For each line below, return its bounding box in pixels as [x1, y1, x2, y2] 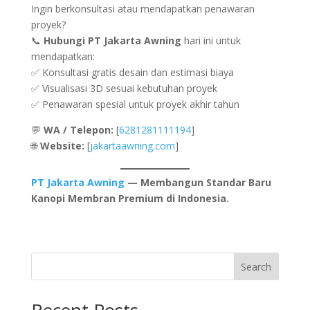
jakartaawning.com [89, 138, 175, 152]
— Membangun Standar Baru [124, 175, 271, 189]
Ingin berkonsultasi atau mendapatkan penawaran [30, 1, 255, 15]
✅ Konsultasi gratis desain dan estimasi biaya [30, 65, 234, 79]
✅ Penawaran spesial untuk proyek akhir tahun [30, 97, 239, 111]
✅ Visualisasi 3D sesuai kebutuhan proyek [30, 81, 217, 95]
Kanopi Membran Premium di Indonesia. [30, 191, 229, 205]
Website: [39, 138, 84, 152]
